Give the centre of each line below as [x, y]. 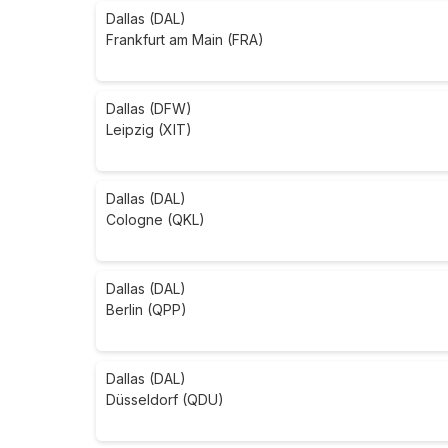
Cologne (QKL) [155, 220]
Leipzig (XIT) [149, 130]
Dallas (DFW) [149, 109]
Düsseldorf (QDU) [165, 400]
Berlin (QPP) [146, 310]
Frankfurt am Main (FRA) [185, 40]
